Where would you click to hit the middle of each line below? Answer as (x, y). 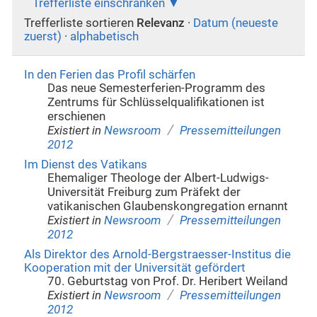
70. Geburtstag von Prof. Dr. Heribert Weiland (168, 282)
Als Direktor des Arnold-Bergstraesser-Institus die (157, 255)
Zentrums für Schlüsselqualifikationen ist (156, 102)
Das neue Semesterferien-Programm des (157, 88)
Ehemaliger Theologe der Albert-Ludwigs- (158, 178)
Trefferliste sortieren (79, 23)
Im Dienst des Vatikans (85, 164)
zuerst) (42, 37)
